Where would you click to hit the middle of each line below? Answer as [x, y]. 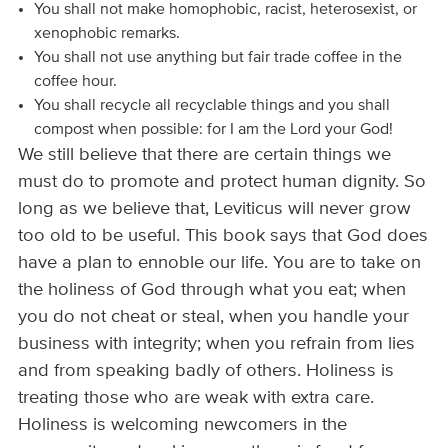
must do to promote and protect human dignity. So [222, 182]
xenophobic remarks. [107, 34]
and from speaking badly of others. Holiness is [206, 371]
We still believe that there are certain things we [205, 155]
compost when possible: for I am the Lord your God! [214, 130]
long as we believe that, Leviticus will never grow [215, 209]
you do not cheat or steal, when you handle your [214, 317]
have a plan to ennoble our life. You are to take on [220, 263]
